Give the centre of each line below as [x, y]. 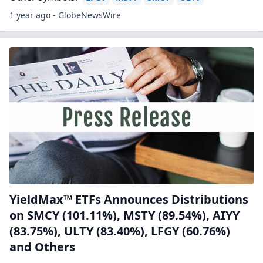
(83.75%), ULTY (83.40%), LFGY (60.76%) [120, 231]
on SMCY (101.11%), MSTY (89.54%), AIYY [124, 215]
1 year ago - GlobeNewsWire [65, 15]
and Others [42, 247]
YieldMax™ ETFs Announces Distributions [129, 199]
